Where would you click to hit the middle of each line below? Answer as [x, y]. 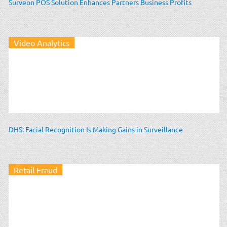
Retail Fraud [35, 169]
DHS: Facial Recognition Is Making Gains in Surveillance [96, 129]
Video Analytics [42, 42]
